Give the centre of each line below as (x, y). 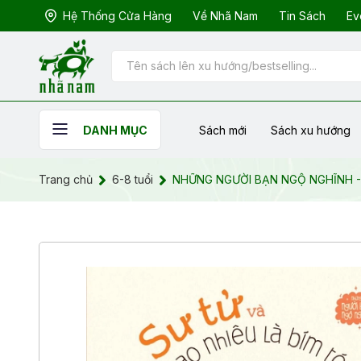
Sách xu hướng (311, 130)
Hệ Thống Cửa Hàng (117, 16)
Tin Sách (302, 16)
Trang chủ (66, 180)
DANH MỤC (115, 131)
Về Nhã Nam (225, 16)
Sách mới (223, 130)
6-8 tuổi (133, 180)
